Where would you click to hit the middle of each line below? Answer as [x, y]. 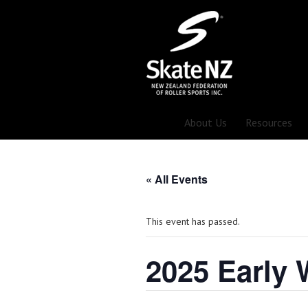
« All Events [177, 179]
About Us [206, 122]
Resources [269, 122]
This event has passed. [193, 221]
